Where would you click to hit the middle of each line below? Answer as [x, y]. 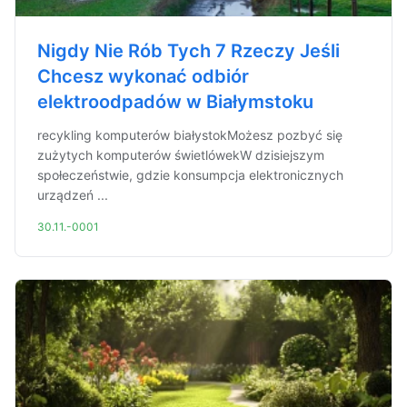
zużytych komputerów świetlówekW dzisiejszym [181, 155]
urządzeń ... [73, 195]
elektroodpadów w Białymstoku [175, 102]
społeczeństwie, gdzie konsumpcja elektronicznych [190, 175]
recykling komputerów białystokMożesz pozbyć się [190, 135]
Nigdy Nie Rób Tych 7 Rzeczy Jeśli [189, 51]
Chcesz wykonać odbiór [143, 76]
